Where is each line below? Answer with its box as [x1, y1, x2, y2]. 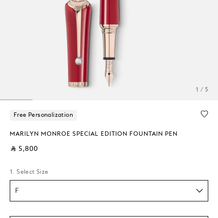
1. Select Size [10, 169, 49, 175]
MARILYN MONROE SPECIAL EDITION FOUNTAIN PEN [10, 131, 178, 137]
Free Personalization [14, 112, 73, 118]
